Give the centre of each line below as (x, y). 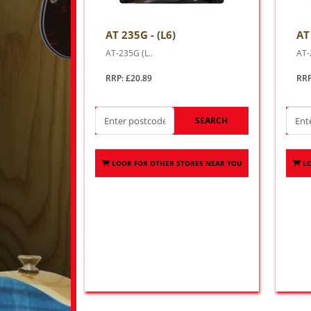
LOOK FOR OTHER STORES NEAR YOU (177, 163)
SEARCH (212, 121)
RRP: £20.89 (129, 78)
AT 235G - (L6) (141, 35)
